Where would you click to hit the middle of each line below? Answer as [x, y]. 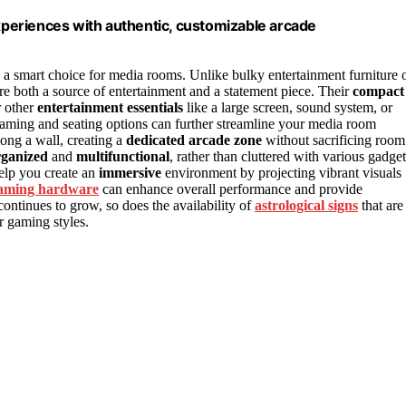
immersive [130, 173]
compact [378, 92]
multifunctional [123, 157]
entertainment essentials [110, 108]
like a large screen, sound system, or [288, 108]
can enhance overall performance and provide [231, 189]
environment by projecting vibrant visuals [281, 173]
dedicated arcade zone [194, 140]
